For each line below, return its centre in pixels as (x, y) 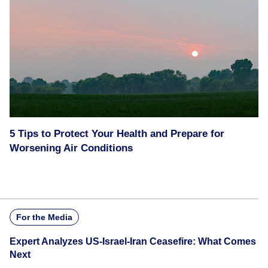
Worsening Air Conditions (71, 148)
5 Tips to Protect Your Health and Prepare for (117, 134)
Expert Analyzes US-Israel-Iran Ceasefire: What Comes (133, 241)
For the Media (44, 217)
